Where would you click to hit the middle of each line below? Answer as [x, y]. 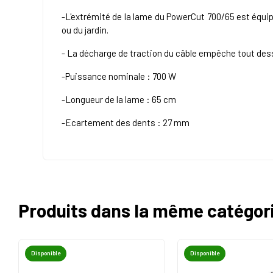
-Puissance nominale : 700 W [119, 76]
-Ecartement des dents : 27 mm [126, 122]
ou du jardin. [85, 30]
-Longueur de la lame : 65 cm [119, 99]
